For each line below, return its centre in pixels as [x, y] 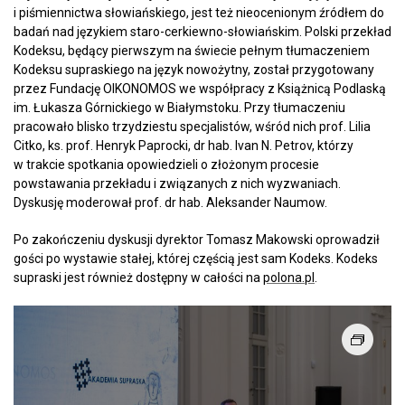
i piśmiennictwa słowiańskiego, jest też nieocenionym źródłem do [199, 13]
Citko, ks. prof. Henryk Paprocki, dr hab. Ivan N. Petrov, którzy [184, 146]
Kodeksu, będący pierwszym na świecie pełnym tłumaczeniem [192, 51]
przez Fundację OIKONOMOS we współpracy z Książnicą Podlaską [200, 89]
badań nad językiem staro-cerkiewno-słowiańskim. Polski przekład [202, 32]
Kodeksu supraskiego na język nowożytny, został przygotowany [194, 70]
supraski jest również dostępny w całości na [138, 278]
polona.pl [289, 278]
